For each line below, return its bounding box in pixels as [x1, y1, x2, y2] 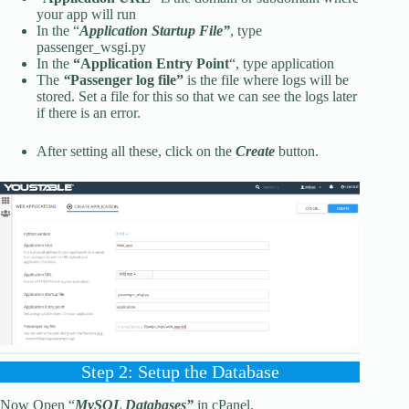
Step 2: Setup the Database [80, 362, 279, 383]
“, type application [229, 55, 334, 71]
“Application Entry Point [73, 55, 229, 71]
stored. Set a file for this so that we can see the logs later [37, 88, 357, 104]
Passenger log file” [70, 71, 184, 88]
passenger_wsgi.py [37, 38, 146, 55]
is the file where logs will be [184, 71, 349, 88]
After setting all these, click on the [37, 142, 236, 159]
